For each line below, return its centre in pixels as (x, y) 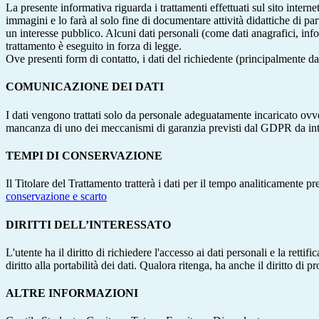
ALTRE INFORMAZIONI (72, 293)
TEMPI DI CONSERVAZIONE (84, 155)
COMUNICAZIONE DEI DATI (85, 87)
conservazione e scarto (56, 197)
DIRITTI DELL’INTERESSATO (88, 224)
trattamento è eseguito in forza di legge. (94, 46)
